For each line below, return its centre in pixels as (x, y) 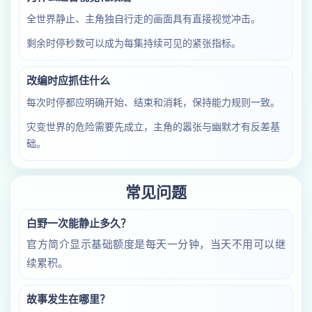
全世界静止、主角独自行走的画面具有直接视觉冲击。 (143, 19)
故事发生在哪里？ (68, 299)
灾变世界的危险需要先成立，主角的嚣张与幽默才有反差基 (153, 127)
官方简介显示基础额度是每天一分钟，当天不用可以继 (156, 244)
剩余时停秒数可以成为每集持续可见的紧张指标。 (134, 43)
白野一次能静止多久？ (79, 223)
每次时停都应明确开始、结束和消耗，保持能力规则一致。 (153, 102)
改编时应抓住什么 (68, 80)
